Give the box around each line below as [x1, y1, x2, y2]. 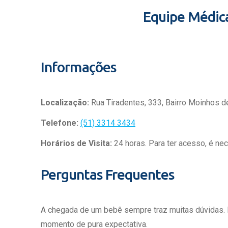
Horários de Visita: [41, 138, 114, 148]
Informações [41, 59, 116, 75]
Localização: [41, 97, 91, 107]
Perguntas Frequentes [41, 166, 174, 182]
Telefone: [41, 118, 78, 128]
